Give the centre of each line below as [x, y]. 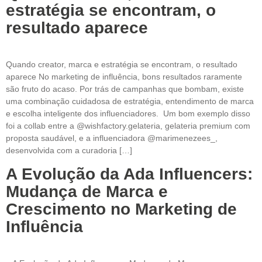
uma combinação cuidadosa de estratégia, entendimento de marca [130, 101]
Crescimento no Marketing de [121, 209]
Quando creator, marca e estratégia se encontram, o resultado [122, 65]
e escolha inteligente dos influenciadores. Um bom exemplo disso [128, 114]
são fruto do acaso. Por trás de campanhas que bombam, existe [125, 89]
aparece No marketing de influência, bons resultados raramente [124, 77]
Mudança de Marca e [87, 191]
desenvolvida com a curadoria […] [69, 151]
